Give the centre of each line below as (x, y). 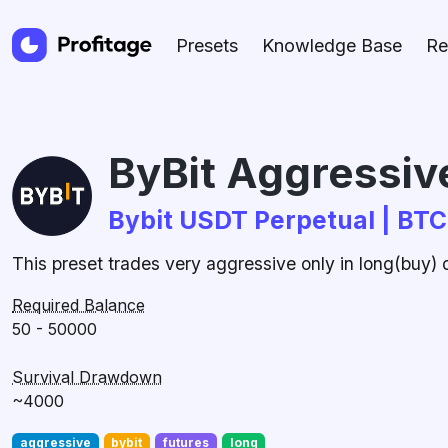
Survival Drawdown (87, 377)
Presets (207, 45)
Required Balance (78, 305)
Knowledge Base (332, 45)
